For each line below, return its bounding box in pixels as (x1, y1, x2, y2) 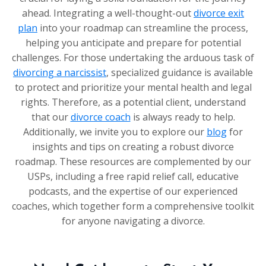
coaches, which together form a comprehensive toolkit (12, 199, 254, 213)
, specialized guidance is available (106, 65, 253, 79)
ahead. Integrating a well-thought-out (22, 6, 194, 20)
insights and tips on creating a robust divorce (32, 140, 234, 153)
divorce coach (70, 110, 131, 123)
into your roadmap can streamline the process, (37, 21, 248, 34)
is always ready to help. (130, 110, 235, 123)
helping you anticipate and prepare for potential (25, 36, 241, 49)
